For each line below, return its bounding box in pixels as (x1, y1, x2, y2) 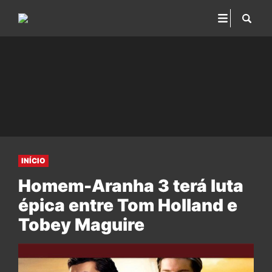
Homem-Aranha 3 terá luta (18, 175, 243, 196)
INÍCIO (21, 156, 46, 165)
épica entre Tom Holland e (18, 195, 237, 216)
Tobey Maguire (18, 214, 144, 235)
